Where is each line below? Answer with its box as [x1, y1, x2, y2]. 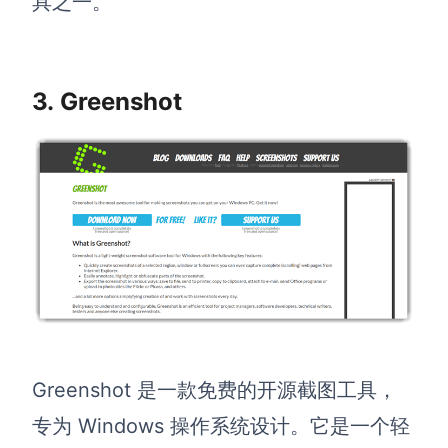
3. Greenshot [32, 87, 182, 117]
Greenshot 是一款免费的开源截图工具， [32, 378, 397, 403]
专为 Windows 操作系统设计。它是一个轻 [32, 414, 410, 439]
